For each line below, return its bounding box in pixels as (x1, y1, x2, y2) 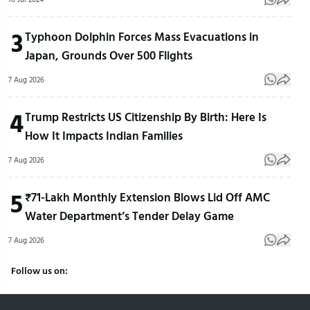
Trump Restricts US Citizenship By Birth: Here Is (25, 108, 266, 126)
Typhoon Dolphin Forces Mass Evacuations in (25, 28, 259, 46)
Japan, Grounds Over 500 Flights (25, 46, 192, 64)
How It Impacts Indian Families (25, 127, 183, 145)
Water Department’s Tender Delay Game (25, 207, 234, 225)
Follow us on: (11, 263, 68, 278)
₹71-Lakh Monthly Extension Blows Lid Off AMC (25, 188, 270, 206)
